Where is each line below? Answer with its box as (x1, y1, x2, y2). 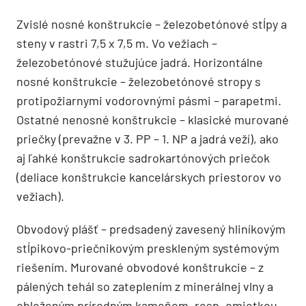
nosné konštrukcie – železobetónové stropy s (16, 73, 261, 89)
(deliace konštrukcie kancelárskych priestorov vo (16, 169, 281, 184)
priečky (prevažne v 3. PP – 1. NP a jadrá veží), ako (16, 130, 279, 146)
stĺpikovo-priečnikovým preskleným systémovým (16, 240, 279, 255)
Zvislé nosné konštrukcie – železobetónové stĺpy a (16, 16, 287, 31)
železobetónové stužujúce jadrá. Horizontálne (16, 54, 263, 70)
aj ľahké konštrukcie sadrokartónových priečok (16, 150, 270, 165)
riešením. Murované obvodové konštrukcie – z (16, 259, 264, 275)
